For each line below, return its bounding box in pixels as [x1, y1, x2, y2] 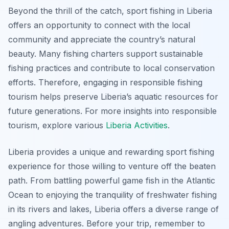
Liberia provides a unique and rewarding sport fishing [8, 147, 214, 157]
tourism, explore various [8, 120, 106, 131]
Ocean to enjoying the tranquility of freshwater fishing [8, 190, 217, 200]
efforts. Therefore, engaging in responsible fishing [8, 77, 202, 88]
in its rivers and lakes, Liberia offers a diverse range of [8, 204, 219, 215]
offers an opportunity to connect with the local [8, 20, 190, 31]
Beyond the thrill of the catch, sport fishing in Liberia [8, 6, 212, 16]
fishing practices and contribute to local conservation [8, 63, 215, 74]
